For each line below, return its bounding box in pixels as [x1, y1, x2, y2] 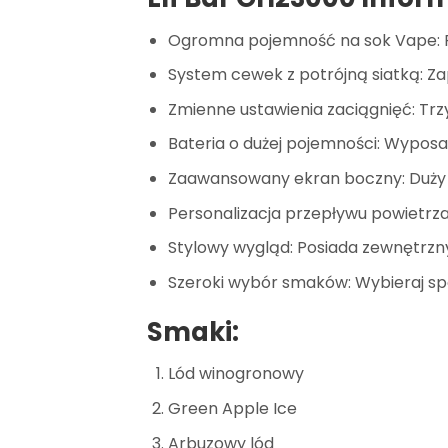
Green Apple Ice [167, 396, 297, 420]
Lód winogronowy [167, 362, 304, 386]
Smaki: [147, 313, 239, 350]
